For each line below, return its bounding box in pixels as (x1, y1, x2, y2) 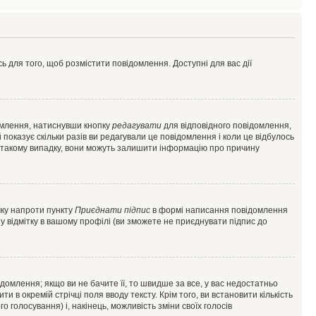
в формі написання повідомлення (150, 205, 288, 215)
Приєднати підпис (75, 205, 150, 215)
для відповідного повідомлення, (162, 121, 291, 130)
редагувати (112, 121, 162, 130)
